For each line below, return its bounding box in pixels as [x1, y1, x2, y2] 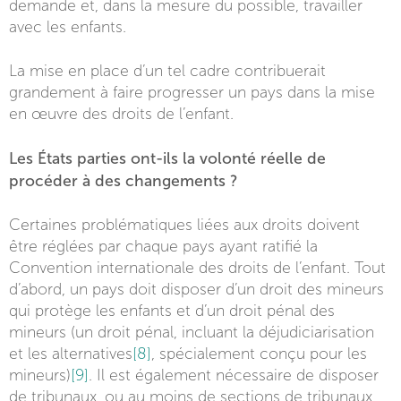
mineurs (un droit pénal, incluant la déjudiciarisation [9, 323, 374, 341]
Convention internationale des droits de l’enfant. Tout [9, 259, 386, 277]
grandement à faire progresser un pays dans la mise [9, 83, 375, 101]
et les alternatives [9, 345, 132, 363]
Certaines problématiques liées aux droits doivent [9, 216, 360, 234]
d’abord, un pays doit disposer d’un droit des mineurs [9, 280, 384, 298]
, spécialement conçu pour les [151, 345, 367, 363]
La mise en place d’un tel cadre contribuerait [9, 62, 326, 80]
